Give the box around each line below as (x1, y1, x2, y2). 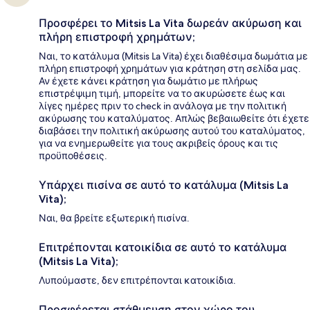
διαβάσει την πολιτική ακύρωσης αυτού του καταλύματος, (39, 125, 305, 138)
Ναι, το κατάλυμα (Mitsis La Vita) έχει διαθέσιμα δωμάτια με (39, 50, 308, 63)
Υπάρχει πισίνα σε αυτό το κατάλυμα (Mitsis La (39, 179, 289, 192)
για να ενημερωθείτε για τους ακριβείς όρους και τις (39, 137, 278, 150)
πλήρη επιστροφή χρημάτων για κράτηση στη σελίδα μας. (39, 62, 301, 75)
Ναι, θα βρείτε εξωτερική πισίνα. (39, 212, 190, 225)
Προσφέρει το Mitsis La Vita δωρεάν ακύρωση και (39, 17, 302, 30)
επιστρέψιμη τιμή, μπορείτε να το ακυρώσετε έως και (39, 87, 285, 100)
